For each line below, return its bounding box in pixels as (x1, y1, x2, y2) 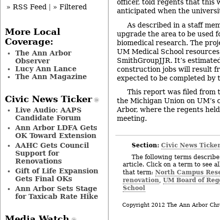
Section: (132, 141, 160, 149)
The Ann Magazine (15, 72, 87, 81)
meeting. (117, 114, 147, 123)
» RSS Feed (6, 3, 47, 11)
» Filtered (53, 3, 87, 11)
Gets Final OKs (15, 175, 72, 183)
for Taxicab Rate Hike (15, 192, 98, 201)
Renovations (15, 157, 62, 165)
